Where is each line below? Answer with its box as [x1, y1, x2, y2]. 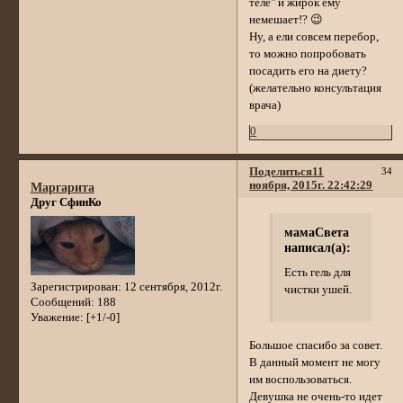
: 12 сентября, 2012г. [117, 280, 222, 293]
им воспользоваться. [249, 373, 353, 387]
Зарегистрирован [30, 280, 118, 293]
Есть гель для [283, 266, 351, 280]
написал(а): [283, 240, 351, 255]
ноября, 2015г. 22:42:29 [249, 179, 373, 193]
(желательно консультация [249, 82, 382, 95]
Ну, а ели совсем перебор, [249, 31, 380, 44]
